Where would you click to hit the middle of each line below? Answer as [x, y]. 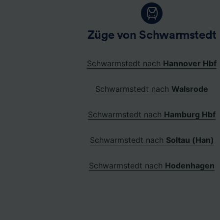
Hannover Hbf [190, 63]
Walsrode [190, 89]
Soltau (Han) [190, 140]
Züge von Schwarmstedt [152, 35]
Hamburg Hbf [190, 114]
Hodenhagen [190, 165]
